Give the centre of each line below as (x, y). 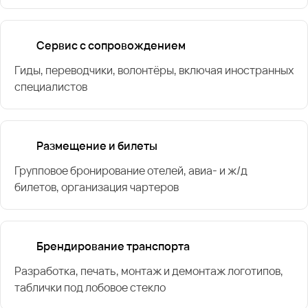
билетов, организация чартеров (97, 187)
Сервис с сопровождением (111, 45)
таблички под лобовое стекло (90, 287)
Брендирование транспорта (113, 246)
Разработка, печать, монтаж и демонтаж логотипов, (149, 271)
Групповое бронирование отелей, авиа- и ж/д (131, 170)
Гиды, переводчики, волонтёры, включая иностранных (154, 70)
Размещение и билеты (97, 145)
